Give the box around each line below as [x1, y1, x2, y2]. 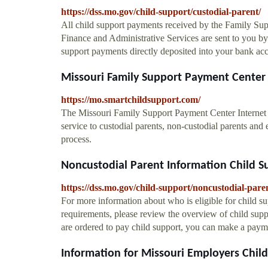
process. [61, 133, 92, 144]
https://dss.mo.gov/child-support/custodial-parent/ [61, 6, 261, 17]
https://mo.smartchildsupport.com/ [61, 94, 200, 105]
